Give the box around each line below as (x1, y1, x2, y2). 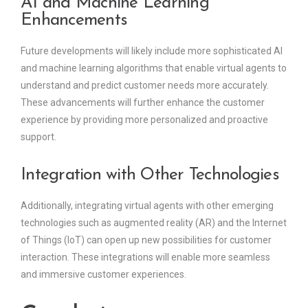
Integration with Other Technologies (21, 166, 279, 184)
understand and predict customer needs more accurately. (21, 80, 269, 91)
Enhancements (21, 12, 127, 30)
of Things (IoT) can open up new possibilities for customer (21, 234, 272, 246)
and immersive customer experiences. (21, 269, 186, 280)
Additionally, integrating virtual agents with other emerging (21, 200, 274, 212)
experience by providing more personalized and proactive (21, 114, 268, 126)
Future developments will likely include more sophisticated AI (21, 45, 283, 57)
